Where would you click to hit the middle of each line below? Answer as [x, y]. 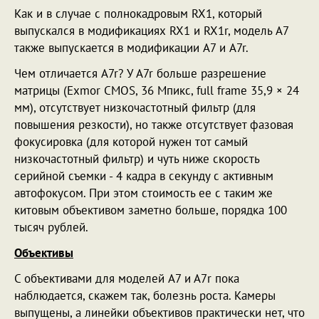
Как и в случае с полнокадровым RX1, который [138, 14]
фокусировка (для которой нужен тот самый [131, 142]
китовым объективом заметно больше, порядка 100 [151, 210]
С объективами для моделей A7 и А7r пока [127, 278]
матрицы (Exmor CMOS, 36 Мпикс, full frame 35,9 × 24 [157, 90]
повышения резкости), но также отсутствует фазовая [154, 125]
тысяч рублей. [51, 227]
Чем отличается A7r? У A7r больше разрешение [140, 73]
